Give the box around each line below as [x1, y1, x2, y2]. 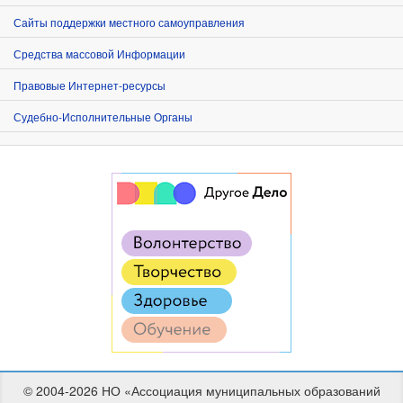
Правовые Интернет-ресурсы [13, 76, 166, 93]
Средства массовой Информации [13, 45, 185, 61]
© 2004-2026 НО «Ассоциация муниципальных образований [22, 381, 381, 399]
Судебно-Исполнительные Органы [13, 108, 193, 124]
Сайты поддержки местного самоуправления [13, 13, 245, 30]
